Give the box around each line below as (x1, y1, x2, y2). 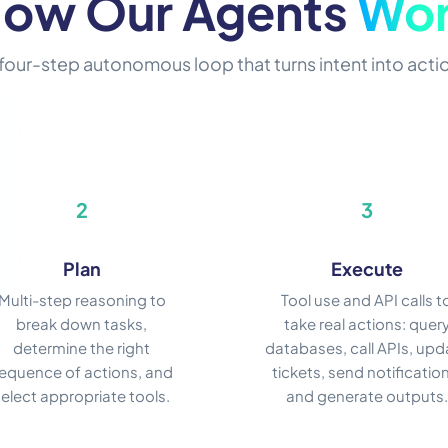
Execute (330, 257, 403, 281)
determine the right (13, 338, 150, 358)
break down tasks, (16, 314, 147, 334)
